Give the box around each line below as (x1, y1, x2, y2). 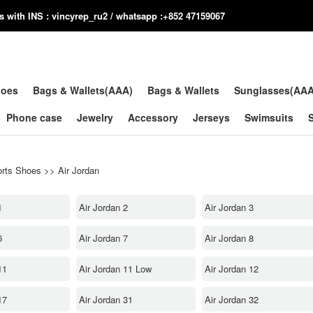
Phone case (6, 110, 62, 124)
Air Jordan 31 (79, 292, 133, 306)
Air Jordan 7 (79, 231, 128, 245)
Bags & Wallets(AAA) (33, 83, 133, 97)
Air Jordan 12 (205, 261, 259, 275)
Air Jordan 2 (79, 200, 128, 214)
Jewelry (77, 110, 113, 124)
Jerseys (193, 110, 230, 124)
